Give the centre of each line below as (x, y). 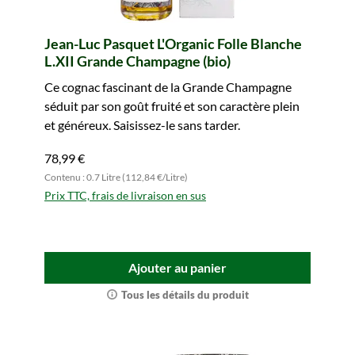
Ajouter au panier (177, 267)
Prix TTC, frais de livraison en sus (125, 195)
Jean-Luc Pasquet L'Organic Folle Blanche (173, 44)
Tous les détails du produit (185, 295)
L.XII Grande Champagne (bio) (137, 61)
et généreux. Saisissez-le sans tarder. (142, 125)
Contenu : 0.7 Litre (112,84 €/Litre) (116, 177)
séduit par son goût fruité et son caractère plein (172, 106)
